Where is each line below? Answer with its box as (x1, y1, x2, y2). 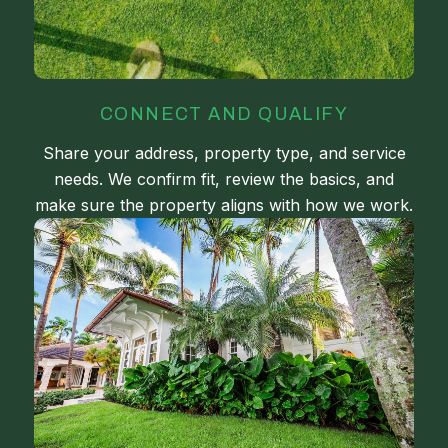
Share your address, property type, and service (42, 142, 406, 163)
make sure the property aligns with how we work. (35, 194, 413, 215)
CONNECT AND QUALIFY (99, 103, 349, 124)
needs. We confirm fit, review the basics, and (54, 168, 394, 189)
